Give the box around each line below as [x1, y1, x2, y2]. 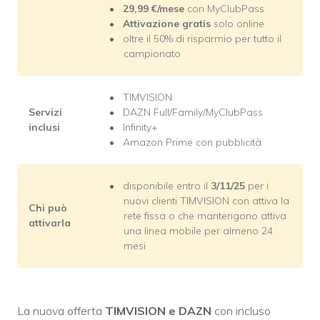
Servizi [29, 106, 62, 119]
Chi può [29, 201, 67, 215]
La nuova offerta [17, 304, 105, 319]
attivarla [29, 216, 71, 230]
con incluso [211, 304, 271, 319]
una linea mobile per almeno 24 [124, 224, 273, 238]
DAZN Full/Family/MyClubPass [123, 106, 263, 119]
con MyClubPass [187, 2, 264, 16]
